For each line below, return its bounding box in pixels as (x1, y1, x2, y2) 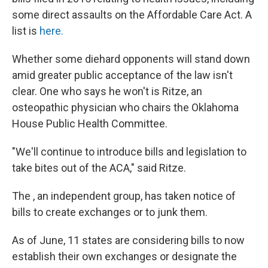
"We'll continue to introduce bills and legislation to (12, 145, 246, 158)
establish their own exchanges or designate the (12, 250, 237, 263)
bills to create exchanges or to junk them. (12, 206, 208, 218)
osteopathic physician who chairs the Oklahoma (12, 101, 239, 114)
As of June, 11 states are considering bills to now (12, 234, 245, 246)
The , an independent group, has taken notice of (12, 190, 236, 202)
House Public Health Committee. (12, 117, 167, 130)
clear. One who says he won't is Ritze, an (12, 85, 202, 98)
